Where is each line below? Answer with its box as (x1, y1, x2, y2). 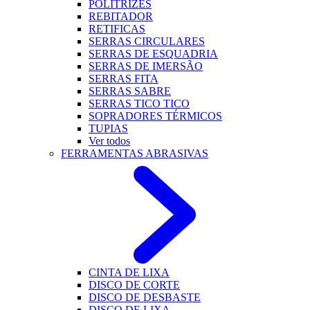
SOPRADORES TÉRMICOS (89, 110, 222, 122)
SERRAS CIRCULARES (89, 35, 205, 47)
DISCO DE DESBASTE (89, 291, 201, 303)
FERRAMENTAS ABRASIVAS (61, 147, 208, 159)
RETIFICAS (89, 23, 145, 35)
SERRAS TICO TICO (89, 98, 190, 109)
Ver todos (89, 135, 130, 147)
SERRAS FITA (89, 73, 158, 84)
